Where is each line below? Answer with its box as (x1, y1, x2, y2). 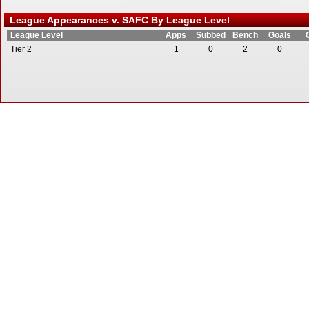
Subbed (195, 30, 226, 40)
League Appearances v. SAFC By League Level (4, 14, 230, 26)
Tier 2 (10, 44, 32, 54)
